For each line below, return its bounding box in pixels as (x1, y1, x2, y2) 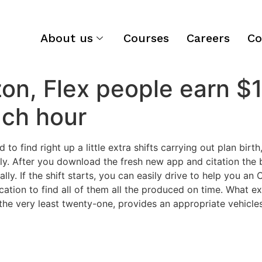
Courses (123, 31, 170, 45)
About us (40, 31, 94, 45)
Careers (187, 31, 230, 45)
